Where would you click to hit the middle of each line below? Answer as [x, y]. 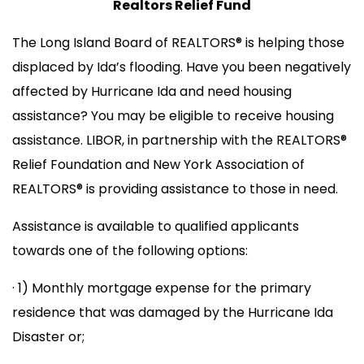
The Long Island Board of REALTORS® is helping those [178, 43]
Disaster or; [48, 337]
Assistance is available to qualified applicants [156, 227]
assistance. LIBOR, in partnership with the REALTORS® [180, 141]
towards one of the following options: [130, 251]
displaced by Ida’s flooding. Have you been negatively [182, 67]
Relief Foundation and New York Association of [158, 165]
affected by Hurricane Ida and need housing [152, 92]
